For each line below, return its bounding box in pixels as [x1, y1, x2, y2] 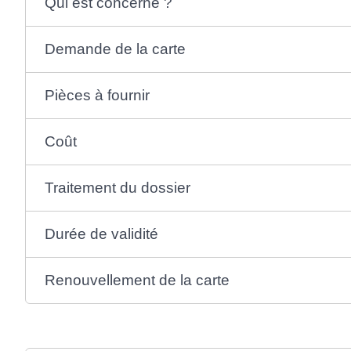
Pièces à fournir [44, 86, 150, 103]
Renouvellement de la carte [44, 271, 230, 288]
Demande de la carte [44, 40, 186, 57]
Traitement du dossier [44, 179, 190, 196]
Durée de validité [44, 225, 158, 242]
